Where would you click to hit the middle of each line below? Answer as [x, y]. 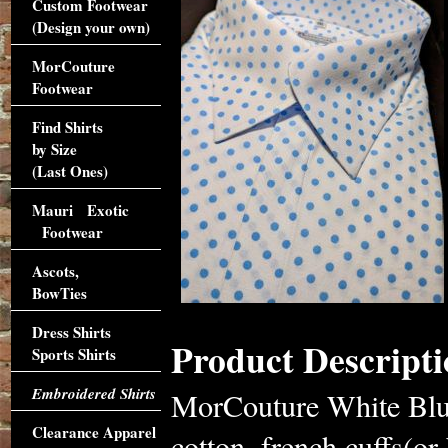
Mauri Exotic [80, 210]
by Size [54, 149]
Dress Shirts [71, 332]
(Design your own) [90, 27]
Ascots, [55, 271]
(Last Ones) [69, 171]
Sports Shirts [73, 354]
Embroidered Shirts [93, 393]
